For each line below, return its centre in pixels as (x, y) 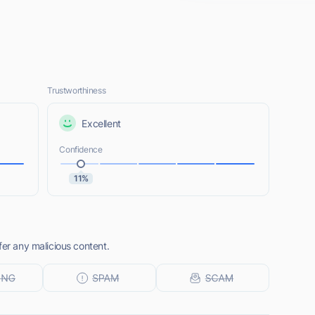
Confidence (81, 149)
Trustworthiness (77, 90)
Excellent (101, 123)
